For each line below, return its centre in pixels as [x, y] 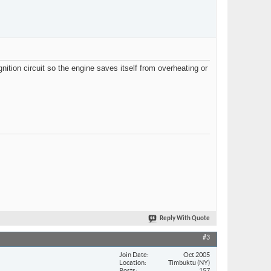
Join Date [133, 254]
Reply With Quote [185, 219]
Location [132, 262]
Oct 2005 [197, 254]
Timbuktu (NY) [189, 262]
